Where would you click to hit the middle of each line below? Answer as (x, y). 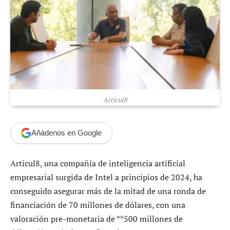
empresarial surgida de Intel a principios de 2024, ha (106, 177)
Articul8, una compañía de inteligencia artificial (98, 163)
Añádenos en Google (66, 133)
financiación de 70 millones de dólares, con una (98, 205)
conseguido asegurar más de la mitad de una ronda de (108, 191)
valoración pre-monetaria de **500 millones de (97, 218)
